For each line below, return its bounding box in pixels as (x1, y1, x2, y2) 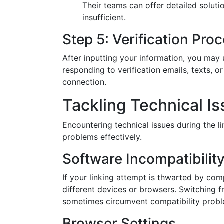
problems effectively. (62, 132, 142, 142)
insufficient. (82, 12, 126, 22)
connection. (62, 77, 106, 87)
